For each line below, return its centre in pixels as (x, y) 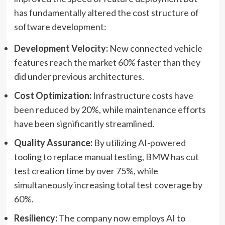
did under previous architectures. (79, 76)
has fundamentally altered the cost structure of (106, 12)
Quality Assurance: (53, 142)
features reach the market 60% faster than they (107, 62)
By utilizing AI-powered (139, 142)
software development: (60, 26)
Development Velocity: (61, 48)
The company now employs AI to (121, 218)
